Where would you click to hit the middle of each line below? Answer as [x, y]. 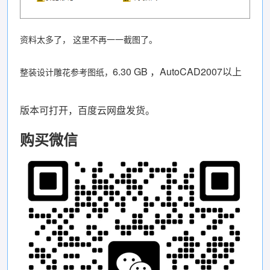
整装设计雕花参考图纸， [66, 72]
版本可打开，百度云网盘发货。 [87, 110]
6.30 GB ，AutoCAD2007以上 [177, 72]
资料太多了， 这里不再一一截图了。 [89, 39]
